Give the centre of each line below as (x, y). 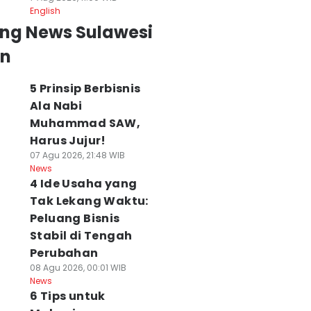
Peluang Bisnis (75, 218)
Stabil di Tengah (81, 236)
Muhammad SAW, (85, 123)
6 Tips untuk (67, 296)
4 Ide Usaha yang (83, 184)
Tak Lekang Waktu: (89, 201)
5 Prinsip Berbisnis (85, 89)
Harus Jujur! (68, 141)
